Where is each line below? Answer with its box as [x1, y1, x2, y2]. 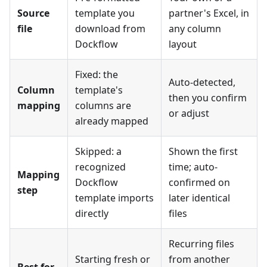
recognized [75, 160, 126, 174]
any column [169, 22, 221, 36]
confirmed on [169, 176, 230, 190]
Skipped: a [75, 145, 122, 159]
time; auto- [169, 160, 218, 174]
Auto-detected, [169, 76, 235, 89]
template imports [75, 191, 154, 205]
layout [169, 38, 197, 51]
